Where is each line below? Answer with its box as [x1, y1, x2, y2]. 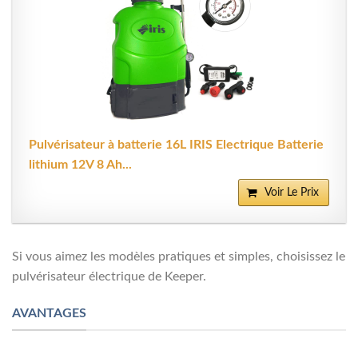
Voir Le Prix [265, 187, 319, 199]
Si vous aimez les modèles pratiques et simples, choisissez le [12, 250, 345, 264]
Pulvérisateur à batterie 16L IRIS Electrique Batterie [29, 138, 324, 152]
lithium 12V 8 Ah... [29, 158, 132, 172]
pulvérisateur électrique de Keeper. [12, 270, 206, 284]
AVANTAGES [12, 306, 86, 320]
